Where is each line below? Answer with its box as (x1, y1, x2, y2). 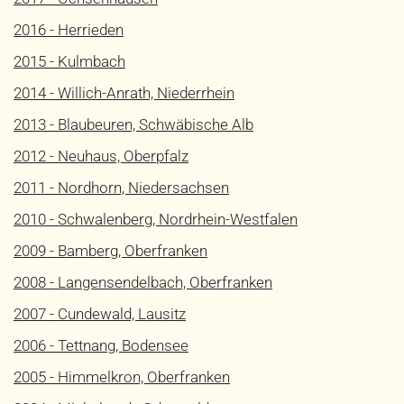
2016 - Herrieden (14, 21, 124, 39)
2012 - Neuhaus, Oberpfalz (14, 147, 188, 165)
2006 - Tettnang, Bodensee (14, 336, 188, 354)
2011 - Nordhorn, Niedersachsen (14, 179, 229, 197)
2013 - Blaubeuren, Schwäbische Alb (14, 115, 253, 133)
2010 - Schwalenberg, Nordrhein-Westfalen (14, 210, 298, 228)
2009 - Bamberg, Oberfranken (14, 242, 207, 260)
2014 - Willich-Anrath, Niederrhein (14, 84, 234, 102)
